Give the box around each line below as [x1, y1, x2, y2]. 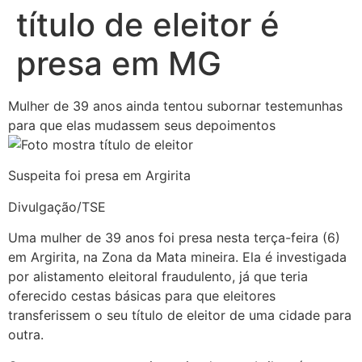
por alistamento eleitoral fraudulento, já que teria [8, 268, 308, 285]
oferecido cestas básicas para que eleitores [8, 288, 276, 305]
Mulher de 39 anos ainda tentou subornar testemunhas [8, 98, 343, 114]
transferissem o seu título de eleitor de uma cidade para [8, 307, 351, 324]
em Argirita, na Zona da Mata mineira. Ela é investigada [8, 249, 347, 266]
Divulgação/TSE [8, 198, 106, 215]
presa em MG [16, 44, 221, 83]
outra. [8, 326, 44, 343]
